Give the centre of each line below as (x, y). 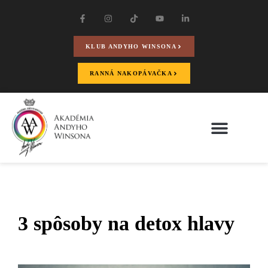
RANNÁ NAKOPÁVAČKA (131, 74)
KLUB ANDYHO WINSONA (131, 47)
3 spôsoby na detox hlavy (126, 223)
